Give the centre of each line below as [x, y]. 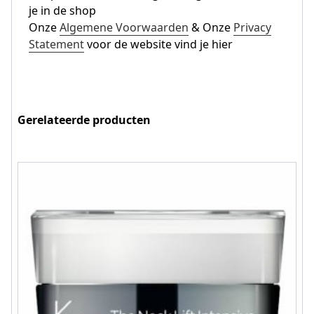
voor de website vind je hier [158, 44]
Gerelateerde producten [84, 120]
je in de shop [62, 10]
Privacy [252, 27]
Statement [56, 44]
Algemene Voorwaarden [124, 27]
